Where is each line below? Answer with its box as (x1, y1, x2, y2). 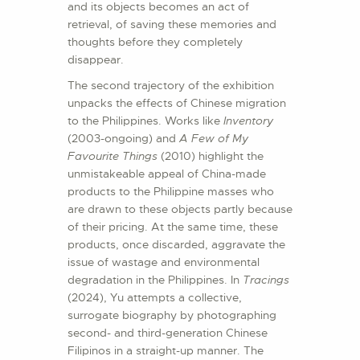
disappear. (67, 52, 124, 67)
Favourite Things (67, 149, 161, 164)
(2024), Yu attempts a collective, (67, 290, 242, 305)
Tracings (243, 272, 289, 288)
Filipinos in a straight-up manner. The (67, 343, 264, 358)
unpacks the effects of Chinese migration (67, 96, 286, 111)
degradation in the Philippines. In (67, 272, 243, 288)
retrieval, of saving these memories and (67, 17, 276, 32)
